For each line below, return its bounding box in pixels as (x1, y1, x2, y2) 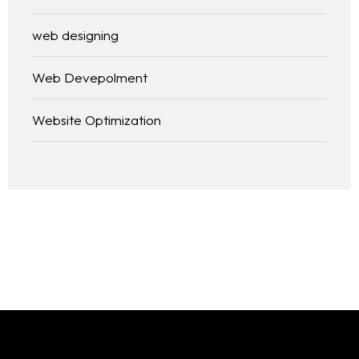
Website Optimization (32, 111, 161, 129)
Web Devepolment (32, 69, 147, 87)
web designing (32, 26, 119, 44)
